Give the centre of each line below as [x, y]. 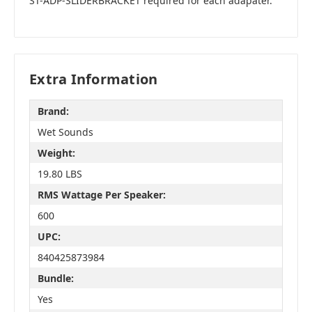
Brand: [53, 111]
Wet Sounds [65, 132]
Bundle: [55, 278]
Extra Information [94, 79]
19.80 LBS [60, 173]
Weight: [56, 153]
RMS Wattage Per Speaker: [101, 194]
